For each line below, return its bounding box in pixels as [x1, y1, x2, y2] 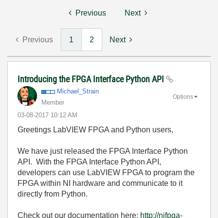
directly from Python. [18, 190, 88, 198]
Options [173, 93, 193, 100]
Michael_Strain [57, 88, 99, 95]
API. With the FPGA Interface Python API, [18, 158, 161, 166]
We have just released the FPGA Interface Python [18, 147, 188, 155]
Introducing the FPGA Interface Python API [18, 74, 166, 84]
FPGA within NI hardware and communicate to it [18, 179, 182, 187]
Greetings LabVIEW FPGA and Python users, [18, 126, 173, 134]
